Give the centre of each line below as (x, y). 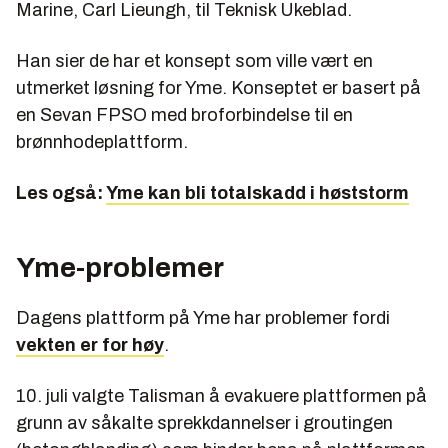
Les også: (61, 192)
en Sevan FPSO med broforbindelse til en (184, 114)
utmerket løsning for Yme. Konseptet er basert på (218, 87)
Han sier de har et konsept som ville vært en (194, 60)
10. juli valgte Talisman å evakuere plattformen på (221, 395)
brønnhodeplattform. (102, 141)
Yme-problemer (120, 267)
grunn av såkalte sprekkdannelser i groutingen (204, 422)
